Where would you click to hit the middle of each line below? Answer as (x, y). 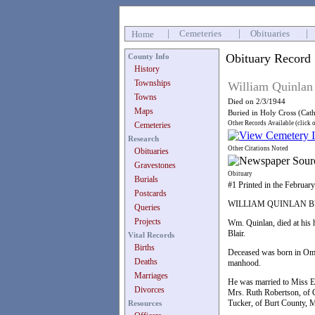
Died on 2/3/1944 (257, 101)
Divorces (149, 290)
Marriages (151, 276)
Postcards (150, 193)
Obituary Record (268, 58)
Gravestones (155, 165)
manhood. (244, 263)
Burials (146, 179)
